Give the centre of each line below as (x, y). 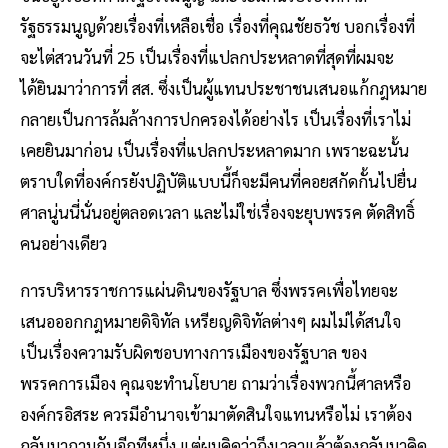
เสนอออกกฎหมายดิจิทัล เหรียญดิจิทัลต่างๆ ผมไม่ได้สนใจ (210, 321)
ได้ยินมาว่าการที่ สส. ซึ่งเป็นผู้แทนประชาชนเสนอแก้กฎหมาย (223, 88)
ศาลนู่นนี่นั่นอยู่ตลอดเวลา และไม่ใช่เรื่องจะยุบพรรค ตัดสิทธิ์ (217, 212)
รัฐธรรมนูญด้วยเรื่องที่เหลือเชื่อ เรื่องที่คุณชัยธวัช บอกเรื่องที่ (217, 26)
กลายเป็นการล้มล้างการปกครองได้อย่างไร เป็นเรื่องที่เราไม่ (215, 119)
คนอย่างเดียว (63, 243)
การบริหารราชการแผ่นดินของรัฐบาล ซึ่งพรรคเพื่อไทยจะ (209, 290)
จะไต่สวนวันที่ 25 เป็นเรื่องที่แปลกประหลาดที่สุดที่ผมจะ (207, 57)
